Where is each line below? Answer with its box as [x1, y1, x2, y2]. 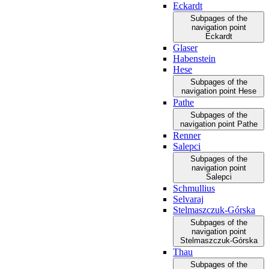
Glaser [173, 43, 198, 53]
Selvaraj [173, 194, 204, 204]
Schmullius [173, 183, 215, 193]
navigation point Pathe [180, 119, 258, 128]
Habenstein [173, 53, 216, 64]
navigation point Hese [181, 86, 256, 95]
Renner [173, 130, 201, 141]
